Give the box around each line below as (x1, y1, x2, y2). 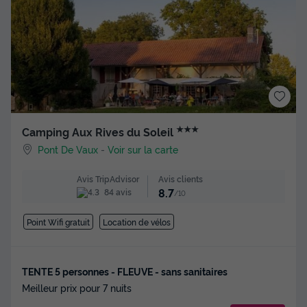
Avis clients (158, 172, 203, 184)
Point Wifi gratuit (26, 215, 90, 228)
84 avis (102, 186, 132, 198)
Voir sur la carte (108, 142, 179, 156)
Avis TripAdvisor (77, 173, 139, 185)
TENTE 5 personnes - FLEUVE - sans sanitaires (22, 264, 228, 278)
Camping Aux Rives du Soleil (22, 124, 176, 140)
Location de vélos (103, 215, 171, 228)
